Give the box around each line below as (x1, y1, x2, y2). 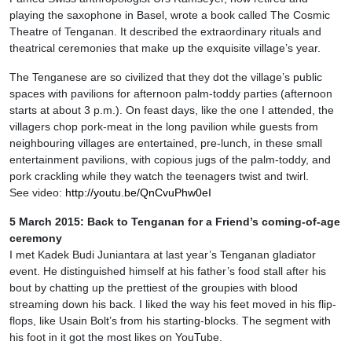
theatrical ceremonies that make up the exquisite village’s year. (9, 42, 321, 55)
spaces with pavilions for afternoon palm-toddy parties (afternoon (9, 87, 332, 101)
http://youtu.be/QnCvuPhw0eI (65, 186, 211, 200)
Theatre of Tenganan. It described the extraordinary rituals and (9, 25, 321, 38)
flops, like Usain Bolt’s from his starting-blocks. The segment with (9, 314, 331, 328)
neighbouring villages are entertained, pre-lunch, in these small (9, 137, 322, 150)
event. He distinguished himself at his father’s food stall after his (9, 265, 326, 278)
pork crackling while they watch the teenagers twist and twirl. (9, 170, 309, 183)
